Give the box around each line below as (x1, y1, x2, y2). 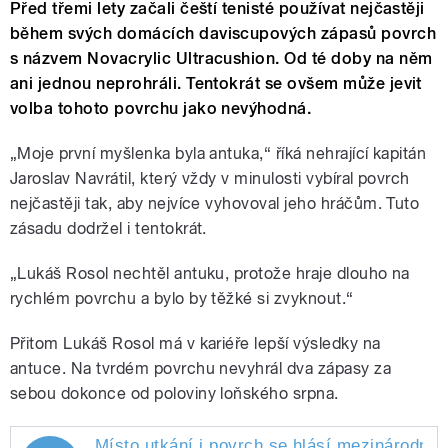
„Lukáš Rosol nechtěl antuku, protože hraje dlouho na (10, 264, 410, 284)
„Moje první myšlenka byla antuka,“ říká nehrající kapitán (10, 144, 427, 164)
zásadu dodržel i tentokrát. (10, 219, 207, 239)
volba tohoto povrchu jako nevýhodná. (10, 99, 312, 119)
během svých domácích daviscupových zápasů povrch (10, 24, 437, 44)
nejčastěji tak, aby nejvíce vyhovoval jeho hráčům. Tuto (10, 194, 420, 214)
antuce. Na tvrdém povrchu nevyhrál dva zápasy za (10, 359, 392, 379)
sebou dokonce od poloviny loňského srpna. (10, 384, 339, 404)
